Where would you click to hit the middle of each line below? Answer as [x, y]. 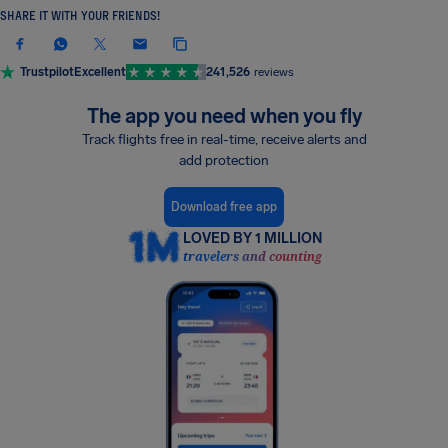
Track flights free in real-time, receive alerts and [224, 139]
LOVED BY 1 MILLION [252, 239]
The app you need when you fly [224, 116]
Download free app [224, 206]
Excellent [100, 72]
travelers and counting [252, 257]
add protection [224, 160]
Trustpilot [47, 72]
